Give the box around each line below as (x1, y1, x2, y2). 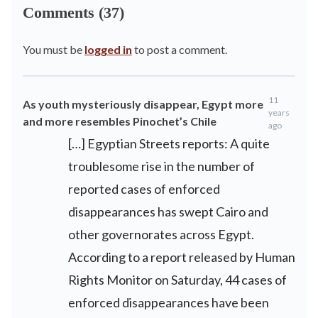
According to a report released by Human (68, 249, 295, 265)
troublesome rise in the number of (68, 158, 255, 175)
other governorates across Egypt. (68, 226, 254, 243)
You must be (23, 43, 84, 57)
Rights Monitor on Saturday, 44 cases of (68, 272, 287, 288)
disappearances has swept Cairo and (68, 204, 268, 220)
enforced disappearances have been (68, 295, 269, 311)
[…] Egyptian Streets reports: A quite (68, 136, 270, 152)
